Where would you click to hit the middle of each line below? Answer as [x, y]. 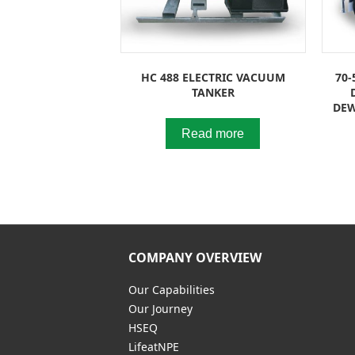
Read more [213, 133]
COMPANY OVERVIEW [195, 257]
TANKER [213, 92]
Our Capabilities [172, 289]
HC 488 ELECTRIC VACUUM [213, 77]
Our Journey [160, 308]
